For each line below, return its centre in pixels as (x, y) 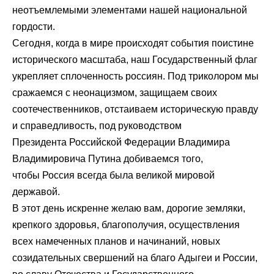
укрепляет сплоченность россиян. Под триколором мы (135, 76)
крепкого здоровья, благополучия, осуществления (126, 225)
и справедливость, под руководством (97, 126)
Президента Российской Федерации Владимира (121, 142)
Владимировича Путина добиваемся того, (108, 159)
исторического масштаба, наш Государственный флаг (135, 60)
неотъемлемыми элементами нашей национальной (130, 10)
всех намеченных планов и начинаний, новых (116, 241)
